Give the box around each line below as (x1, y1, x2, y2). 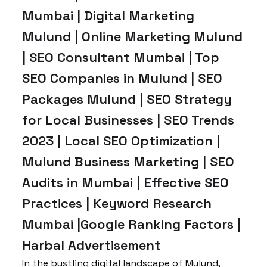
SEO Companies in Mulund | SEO (22, 70, 222, 86)
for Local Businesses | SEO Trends (22, 111, 234, 128)
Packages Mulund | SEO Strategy (22, 91, 232, 107)
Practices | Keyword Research (22, 195, 212, 212)
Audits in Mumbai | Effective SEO (22, 174, 229, 191)
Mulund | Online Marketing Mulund (22, 28, 243, 45)
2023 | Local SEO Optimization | (22, 132, 220, 149)
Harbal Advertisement (22, 237, 161, 253)
